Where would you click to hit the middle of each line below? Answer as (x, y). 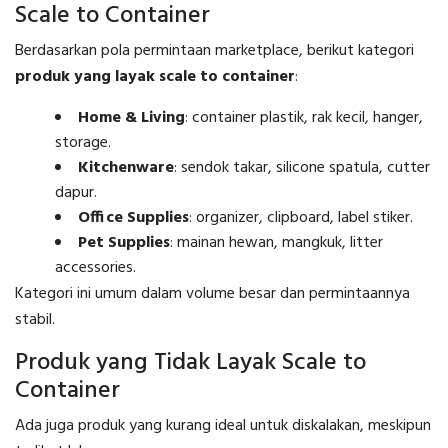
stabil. (35, 319)
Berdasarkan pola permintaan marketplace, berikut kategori (214, 50)
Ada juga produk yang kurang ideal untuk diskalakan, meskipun (223, 425)
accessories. (95, 267)
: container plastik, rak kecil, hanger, (304, 117)
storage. (83, 142)
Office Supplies (133, 217)
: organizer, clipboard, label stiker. (301, 217)
